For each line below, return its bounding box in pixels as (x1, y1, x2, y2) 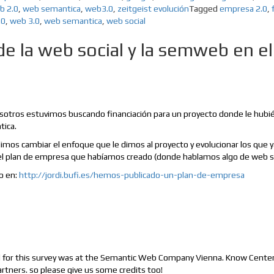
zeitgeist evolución (117, 4, 189, 14)
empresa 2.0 (220, 4, 267, 14)
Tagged (189, 4, 220, 14)
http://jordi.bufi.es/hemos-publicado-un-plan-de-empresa (19, 170, 245, 180)
